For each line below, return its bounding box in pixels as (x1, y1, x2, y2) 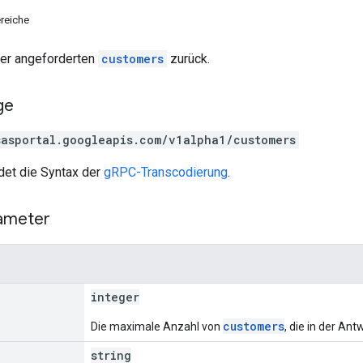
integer (91, 288, 139, 305)
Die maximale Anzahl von (91, 319, 223, 333)
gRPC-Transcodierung (104, 164, 228, 180)
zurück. (167, 50, 210, 66)
